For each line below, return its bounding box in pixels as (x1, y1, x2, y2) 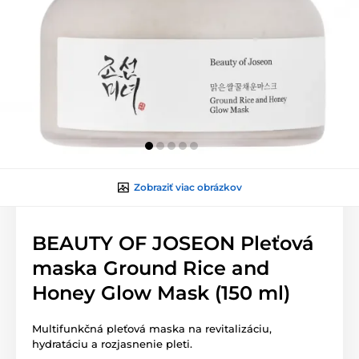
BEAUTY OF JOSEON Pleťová (32, 232, 314, 256)
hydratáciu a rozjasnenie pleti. (32, 337, 192, 351)
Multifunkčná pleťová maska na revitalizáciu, (32, 322, 272, 336)
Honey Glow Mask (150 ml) (32, 281, 290, 305)
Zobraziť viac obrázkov (133, 181, 242, 194)
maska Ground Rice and (32, 256, 269, 280)
